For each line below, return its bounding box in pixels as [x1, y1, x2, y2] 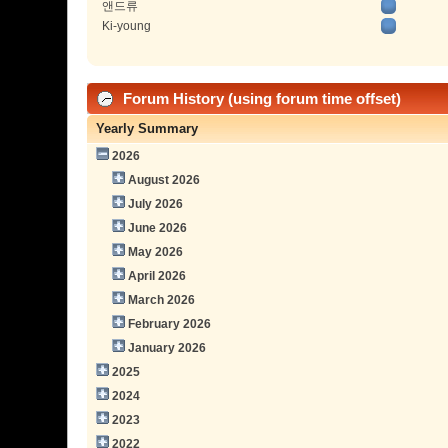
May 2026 [128, 244, 184, 259]
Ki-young [102, 19, 152, 34]
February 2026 [128, 316, 212, 331]
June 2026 [128, 220, 188, 235]
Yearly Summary [96, 120, 199, 136]
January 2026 [128, 340, 207, 355]
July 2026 [128, 196, 184, 211]
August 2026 [128, 172, 201, 187]
